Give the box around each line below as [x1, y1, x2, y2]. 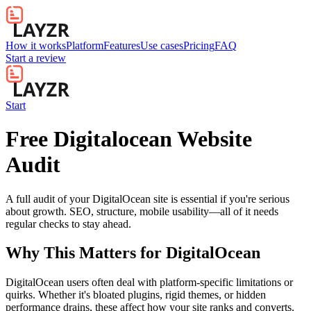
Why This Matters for [6, 244, 166, 262]
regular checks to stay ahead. [6, 217, 131, 230]
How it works [6, 40, 66, 52]
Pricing [183, 40, 215, 52]
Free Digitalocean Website [6, 126, 252, 152]
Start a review [6, 52, 66, 65]
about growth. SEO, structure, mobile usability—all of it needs [6, 205, 278, 217]
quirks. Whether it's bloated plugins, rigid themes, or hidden [6, 289, 266, 301]
